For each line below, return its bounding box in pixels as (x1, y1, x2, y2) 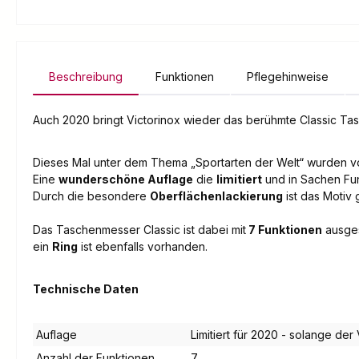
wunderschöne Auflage (58, 172, 193, 187)
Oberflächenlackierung (150, 189, 283, 204)
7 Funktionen (246, 223, 322, 237)
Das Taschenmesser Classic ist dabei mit (33, 223, 246, 237)
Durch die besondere (33, 189, 150, 204)
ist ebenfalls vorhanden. (78, 240, 208, 254)
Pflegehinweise (247, 70, 329, 84)
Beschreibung (49, 70, 123, 84)
